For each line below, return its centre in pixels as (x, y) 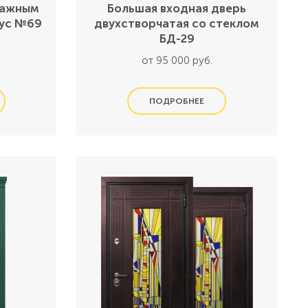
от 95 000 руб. (177, 60)
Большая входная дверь (177, 8)
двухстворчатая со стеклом (177, 23)
